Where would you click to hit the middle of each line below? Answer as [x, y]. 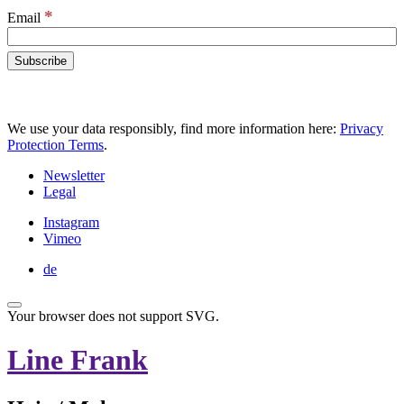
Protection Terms [55, 145]
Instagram [71, 222]
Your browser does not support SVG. [113, 316]
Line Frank [78, 360]
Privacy [362, 129]
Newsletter [74, 175]
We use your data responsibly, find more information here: [174, 129]
